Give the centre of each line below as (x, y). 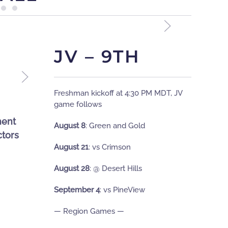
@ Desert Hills (117, 169)
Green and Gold (116, 126)
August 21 (71, 147)
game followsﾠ (81, 105)
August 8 (70, 126)
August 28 (72, 169)
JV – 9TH (97, 57)
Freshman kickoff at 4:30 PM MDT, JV (118, 93)
